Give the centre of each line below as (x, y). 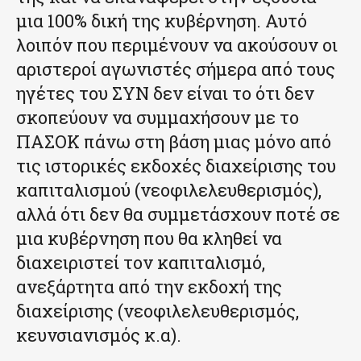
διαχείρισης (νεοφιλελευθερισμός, (158, 310)
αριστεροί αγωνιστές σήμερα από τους (176, 68)
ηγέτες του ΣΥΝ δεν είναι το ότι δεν (165, 93)
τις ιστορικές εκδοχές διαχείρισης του (176, 165)
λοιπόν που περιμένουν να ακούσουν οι (177, 44)
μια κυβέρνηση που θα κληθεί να (149, 238)
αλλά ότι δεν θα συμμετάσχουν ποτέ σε (178, 214)
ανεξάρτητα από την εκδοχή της (149, 286)
